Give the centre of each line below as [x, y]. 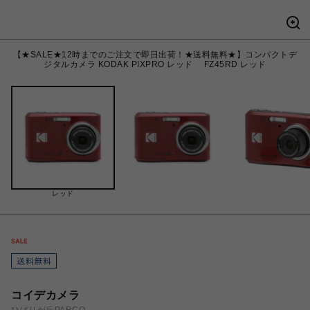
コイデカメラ [45, 295]
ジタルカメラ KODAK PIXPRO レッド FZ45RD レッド [155, 64]
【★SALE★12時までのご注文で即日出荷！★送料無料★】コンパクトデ [155, 55]
